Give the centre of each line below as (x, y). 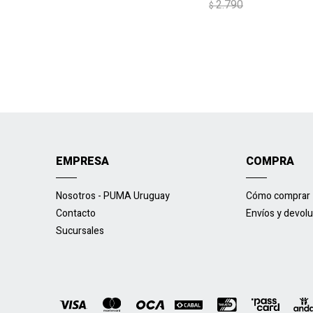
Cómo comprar (278, 196)
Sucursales (80, 231)
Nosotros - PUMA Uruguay (113, 196)
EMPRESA (82, 162)
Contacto (76, 214)
